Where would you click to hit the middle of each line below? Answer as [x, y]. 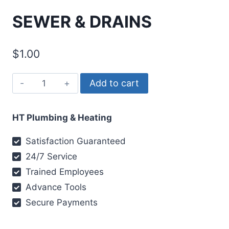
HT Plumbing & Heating [62, 118]
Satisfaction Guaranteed [75, 141]
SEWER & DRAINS [82, 21]
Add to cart [114, 83]
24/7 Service [50, 157]
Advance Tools [55, 187]
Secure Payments [61, 203]
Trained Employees [64, 172]
